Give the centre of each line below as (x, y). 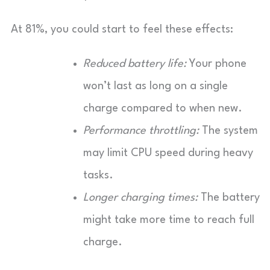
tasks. (98, 175)
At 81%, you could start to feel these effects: (122, 29)
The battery (229, 197)
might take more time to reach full (169, 220)
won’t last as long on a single (155, 86)
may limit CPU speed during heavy (168, 153)
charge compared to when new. (163, 108)
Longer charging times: (140, 197)
